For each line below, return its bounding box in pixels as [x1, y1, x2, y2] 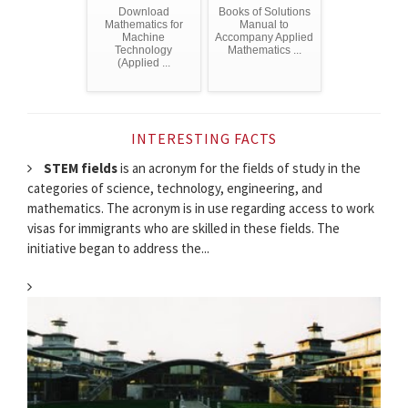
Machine [122, 31, 166, 45]
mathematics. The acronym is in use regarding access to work [27, 199, 374, 218]
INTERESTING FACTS [131, 129, 277, 148]
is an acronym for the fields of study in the [117, 159, 361, 178]
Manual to [240, 18, 290, 32]
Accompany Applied [215, 31, 314, 45]
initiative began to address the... [27, 240, 209, 258]
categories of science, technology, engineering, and [27, 179, 322, 198]
